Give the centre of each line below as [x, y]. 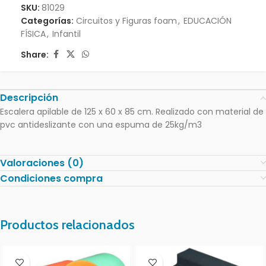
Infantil [66, 34]
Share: [35, 54]
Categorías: [47, 21]
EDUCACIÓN [208, 21]
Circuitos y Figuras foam [126, 21]
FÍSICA [33, 34]
